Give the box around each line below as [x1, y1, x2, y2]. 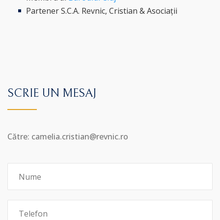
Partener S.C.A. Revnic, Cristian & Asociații [26, 5, 178, 16]
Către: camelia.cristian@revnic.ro [7, 131, 128, 142]
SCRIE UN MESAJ [7, 86, 96, 100]
